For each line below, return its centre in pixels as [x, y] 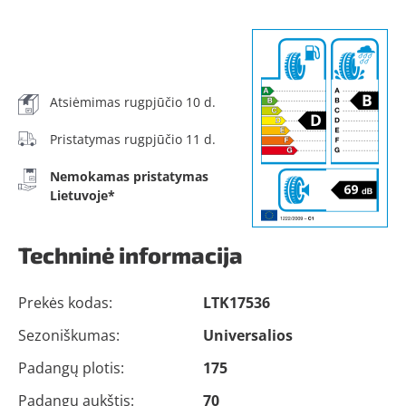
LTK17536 [237, 303]
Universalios [248, 335]
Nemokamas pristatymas [129, 176]
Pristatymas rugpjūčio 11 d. [133, 139]
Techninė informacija [130, 255]
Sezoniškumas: [69, 335]
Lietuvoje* [82, 195]
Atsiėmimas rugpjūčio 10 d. [133, 102]
